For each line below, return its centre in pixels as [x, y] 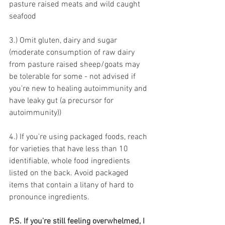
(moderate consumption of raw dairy [73, 53]
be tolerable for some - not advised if [73, 77]
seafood [24, 17]
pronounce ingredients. [49, 198]
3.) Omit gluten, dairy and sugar [64, 41]
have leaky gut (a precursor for [62, 101]
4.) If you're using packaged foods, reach [79, 137]
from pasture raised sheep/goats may [75, 65]
